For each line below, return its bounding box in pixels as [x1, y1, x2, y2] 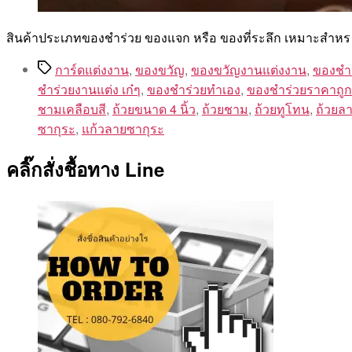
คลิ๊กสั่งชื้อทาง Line [6, 156, 164, 183]
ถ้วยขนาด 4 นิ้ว [112, 100, 196, 119]
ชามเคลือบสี [38, 100, 106, 119]
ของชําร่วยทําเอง [147, 80, 240, 99]
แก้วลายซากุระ [82, 119, 164, 138]
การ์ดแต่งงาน [55, 60, 129, 79]
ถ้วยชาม [202, 100, 248, 119]
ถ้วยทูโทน [255, 100, 310, 119]
